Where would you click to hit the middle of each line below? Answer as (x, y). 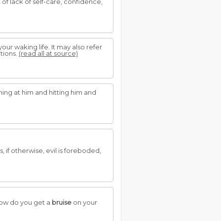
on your (84, 202)
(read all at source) (48, 53)
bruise (62, 202)
